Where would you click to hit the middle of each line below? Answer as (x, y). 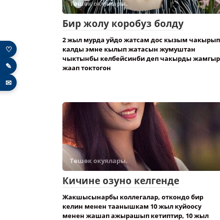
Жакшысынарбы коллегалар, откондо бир (133, 197)
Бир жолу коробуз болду (123, 24)
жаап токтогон (87, 68)
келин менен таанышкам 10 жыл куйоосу (132, 206)
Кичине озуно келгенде (121, 181)
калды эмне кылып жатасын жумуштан (129, 49)
